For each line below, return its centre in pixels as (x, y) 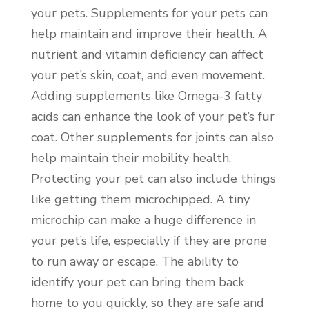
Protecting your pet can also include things (153, 178)
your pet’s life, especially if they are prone (149, 240)
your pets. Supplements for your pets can (149, 13)
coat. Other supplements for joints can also (152, 137)
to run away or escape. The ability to (134, 261)
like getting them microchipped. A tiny (140, 199)
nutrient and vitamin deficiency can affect (147, 54)
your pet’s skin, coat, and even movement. (148, 75)
